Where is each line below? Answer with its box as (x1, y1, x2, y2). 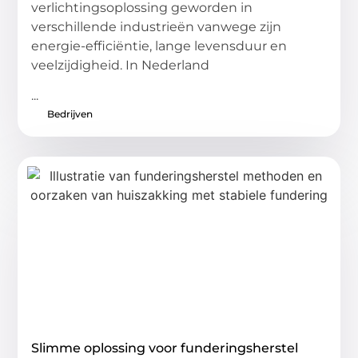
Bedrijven (47, 108, 93, 121)
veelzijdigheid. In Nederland (31, 57, 210, 73)
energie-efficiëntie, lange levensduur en (31, 38, 288, 54)
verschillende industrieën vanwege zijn (31, 18, 282, 34)
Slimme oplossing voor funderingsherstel (31, 340, 299, 356)
